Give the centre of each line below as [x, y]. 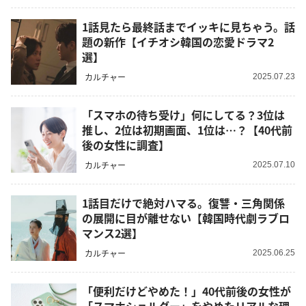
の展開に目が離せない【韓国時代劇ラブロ [186, 218]
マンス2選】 [112, 233]
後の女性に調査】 [126, 145]
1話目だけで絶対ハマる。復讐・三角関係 [183, 203]
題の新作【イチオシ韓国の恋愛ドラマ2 [178, 42]
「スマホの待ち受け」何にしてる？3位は [183, 115]
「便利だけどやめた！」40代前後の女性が [186, 291]
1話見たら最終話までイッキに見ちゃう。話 [189, 27]
